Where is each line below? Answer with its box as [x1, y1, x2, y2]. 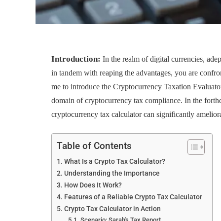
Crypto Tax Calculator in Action [64, 205, 161, 214]
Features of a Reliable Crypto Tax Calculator [64, 193, 203, 202]
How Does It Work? [64, 181, 122, 190]
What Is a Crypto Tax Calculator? [64, 157, 167, 166]
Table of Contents [57, 140, 132, 152]
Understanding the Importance [64, 169, 160, 178]
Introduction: [51, 54, 101, 64]
